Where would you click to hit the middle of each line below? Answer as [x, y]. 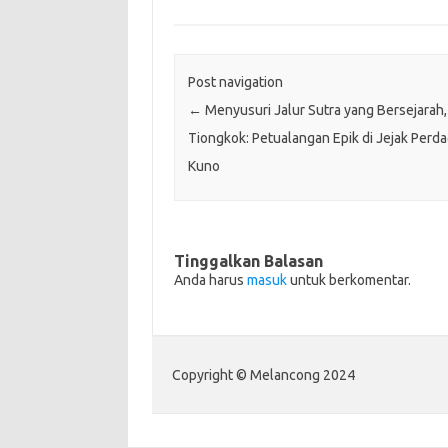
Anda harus [210, 280]
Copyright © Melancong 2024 [263, 375]
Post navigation [235, 81]
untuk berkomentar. [348, 280]
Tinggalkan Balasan [248, 261]
